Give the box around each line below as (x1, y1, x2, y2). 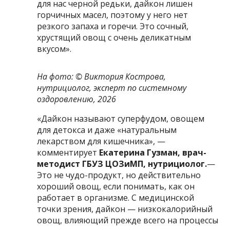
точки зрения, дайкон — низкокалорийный (37, 203, 213, 215)
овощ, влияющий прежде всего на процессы (37, 214, 219, 226)
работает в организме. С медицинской (37, 191, 195, 203)
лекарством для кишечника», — (37, 135, 166, 147)
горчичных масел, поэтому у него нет (37, 9, 188, 21)
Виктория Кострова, (84, 70, 166, 82)
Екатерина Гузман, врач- (97, 146, 207, 158)
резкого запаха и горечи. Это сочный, (37, 20, 189, 32)
